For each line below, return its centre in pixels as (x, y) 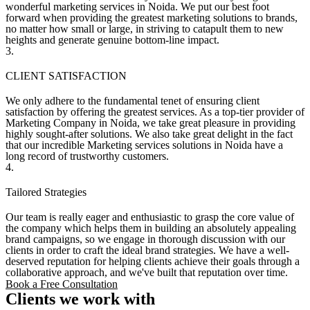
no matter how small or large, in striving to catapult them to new (145, 29)
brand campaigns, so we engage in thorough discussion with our (145, 239)
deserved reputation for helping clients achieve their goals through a (153, 261)
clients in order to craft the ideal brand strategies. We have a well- (147, 250)
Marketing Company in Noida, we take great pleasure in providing (151, 123)
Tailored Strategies (46, 192)
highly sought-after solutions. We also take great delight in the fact (149, 134)
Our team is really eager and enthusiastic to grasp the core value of (150, 217)
